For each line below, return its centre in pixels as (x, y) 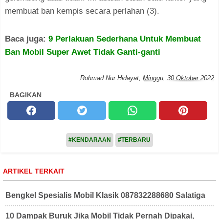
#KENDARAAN (90, 140)
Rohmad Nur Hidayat (109, 78)
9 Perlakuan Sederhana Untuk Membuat (125, 39)
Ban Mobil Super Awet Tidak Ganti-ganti (83, 52)
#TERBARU (134, 140)
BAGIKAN (26, 95)
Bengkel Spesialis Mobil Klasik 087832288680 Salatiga (105, 195)
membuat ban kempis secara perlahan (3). (82, 11)
